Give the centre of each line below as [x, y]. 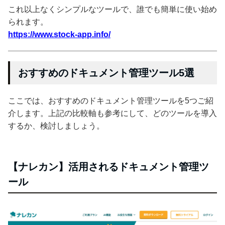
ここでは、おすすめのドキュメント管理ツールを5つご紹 [111, 100]
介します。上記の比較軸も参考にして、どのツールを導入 [113, 113]
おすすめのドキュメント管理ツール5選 [106, 73]
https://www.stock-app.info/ [59, 34]
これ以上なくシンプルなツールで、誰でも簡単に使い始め [113, 9]
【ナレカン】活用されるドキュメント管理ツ [108, 166]
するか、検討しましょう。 [56, 126]
